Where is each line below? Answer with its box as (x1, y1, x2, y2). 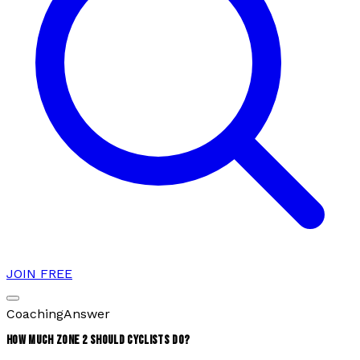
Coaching (6, 306, 63, 321)
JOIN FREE (6, 266, 72, 281)
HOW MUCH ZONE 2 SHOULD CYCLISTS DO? (6, 333, 190, 349)
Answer (63, 306, 110, 321)
